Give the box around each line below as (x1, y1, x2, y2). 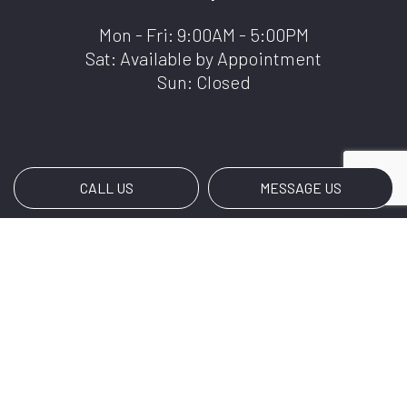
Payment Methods (135, 293, 272, 313)
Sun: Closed (156, 70, 251, 93)
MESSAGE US (260, 179, 342, 196)
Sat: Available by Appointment (85, 46, 322, 69)
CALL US (79, 179, 134, 196)
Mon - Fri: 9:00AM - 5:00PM (98, 23, 309, 45)
